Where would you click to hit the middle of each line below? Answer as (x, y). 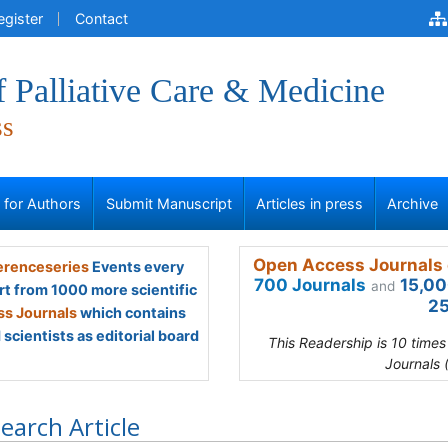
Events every (136, 266)
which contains (131, 312)
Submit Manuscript (168, 203)
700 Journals (310, 285)
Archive (413, 203)
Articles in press (309, 203)
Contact (101, 18)
